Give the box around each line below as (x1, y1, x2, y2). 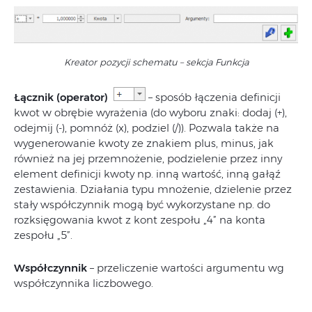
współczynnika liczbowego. (14, 276, 153, 290)
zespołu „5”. (14, 228, 72, 242)
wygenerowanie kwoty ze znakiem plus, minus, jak (14, 136, 274, 150)
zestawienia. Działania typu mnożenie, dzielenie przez (14, 182, 292, 196)
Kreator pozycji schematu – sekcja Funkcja (63, 56, 249, 68)
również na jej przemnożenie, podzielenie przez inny (14, 152, 282, 166)
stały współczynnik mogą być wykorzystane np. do (14, 198, 270, 212)
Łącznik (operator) (14, 91, 114, 104)
